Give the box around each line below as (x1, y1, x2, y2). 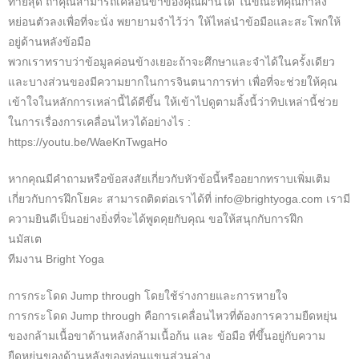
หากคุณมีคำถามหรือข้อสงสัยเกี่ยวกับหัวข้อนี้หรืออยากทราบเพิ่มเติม (8, 172, 330, 186)
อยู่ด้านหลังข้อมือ (8, 35, 91, 49)
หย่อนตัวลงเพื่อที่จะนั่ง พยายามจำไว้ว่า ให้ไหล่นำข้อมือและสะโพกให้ (8, 15, 341, 29)
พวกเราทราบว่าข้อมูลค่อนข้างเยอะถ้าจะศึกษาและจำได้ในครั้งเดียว (8, 55, 335, 69)
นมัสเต (8, 232, 42, 246)
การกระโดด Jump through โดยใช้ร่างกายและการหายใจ (8, 289, 288, 303)
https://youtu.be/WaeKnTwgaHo (8, 135, 167, 149)
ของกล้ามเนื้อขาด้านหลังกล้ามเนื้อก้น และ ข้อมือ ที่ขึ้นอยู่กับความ (8, 329, 325, 343)
